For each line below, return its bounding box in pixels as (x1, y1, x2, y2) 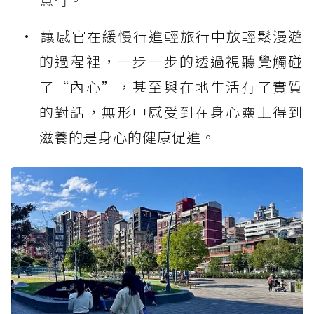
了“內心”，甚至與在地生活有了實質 (39, 76, 303, 97)
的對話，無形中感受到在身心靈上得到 (39, 102, 303, 123)
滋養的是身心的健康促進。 (39, 127, 216, 148)
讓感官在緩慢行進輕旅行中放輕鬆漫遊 (40, 26, 303, 47)
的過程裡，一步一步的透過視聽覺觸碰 (39, 51, 303, 72)
